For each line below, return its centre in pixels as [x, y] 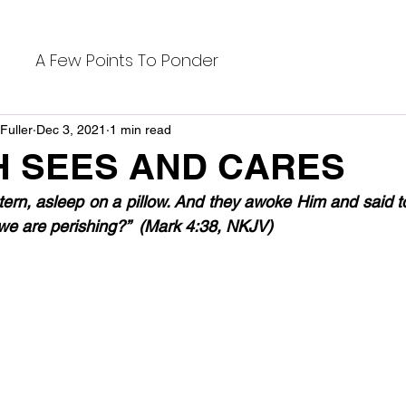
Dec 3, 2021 [71, 129]
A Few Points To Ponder [127, 60]
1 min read [140, 129]
